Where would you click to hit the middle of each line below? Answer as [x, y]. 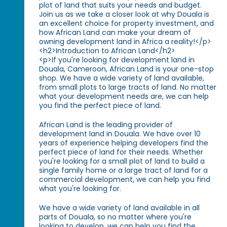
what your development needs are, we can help [124, 97]
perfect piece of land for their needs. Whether [121, 152]
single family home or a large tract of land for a [124, 171]
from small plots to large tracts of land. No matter [128, 87]
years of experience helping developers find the [124, 143]
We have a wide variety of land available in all [120, 208]
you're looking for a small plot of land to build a [122, 161]
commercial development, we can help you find [125, 180]
